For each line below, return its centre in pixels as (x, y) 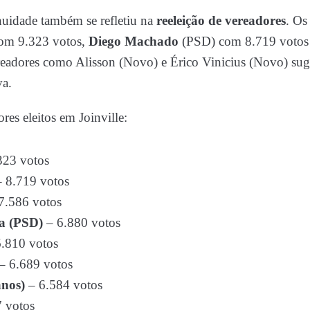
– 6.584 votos (64, 284)
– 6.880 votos (82, 222)
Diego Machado (135, 41)
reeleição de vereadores (221, 20)
